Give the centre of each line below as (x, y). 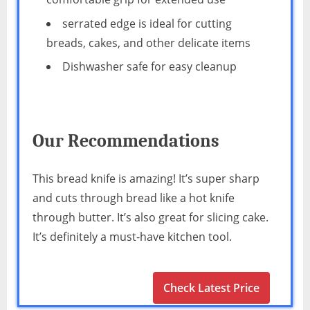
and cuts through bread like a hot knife (134, 198)
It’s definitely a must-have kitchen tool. (132, 236)
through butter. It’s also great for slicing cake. (151, 217)
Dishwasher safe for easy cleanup (149, 67)
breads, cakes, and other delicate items (148, 43)
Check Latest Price (211, 288)
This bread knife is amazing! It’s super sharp (146, 178)
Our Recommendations (126, 140)
